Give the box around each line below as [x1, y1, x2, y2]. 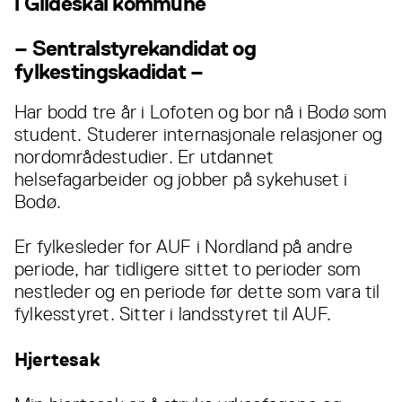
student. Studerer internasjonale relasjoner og [14, 124, 383, 146]
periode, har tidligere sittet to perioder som [14, 258, 362, 281]
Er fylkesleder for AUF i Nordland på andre [14, 236, 353, 258]
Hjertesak [14, 348, 100, 371]
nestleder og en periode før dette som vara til [14, 281, 380, 303]
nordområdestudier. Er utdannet [14, 146, 275, 169]
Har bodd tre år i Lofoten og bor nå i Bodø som [14, 101, 388, 124]
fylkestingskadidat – [14, 58, 204, 84]
